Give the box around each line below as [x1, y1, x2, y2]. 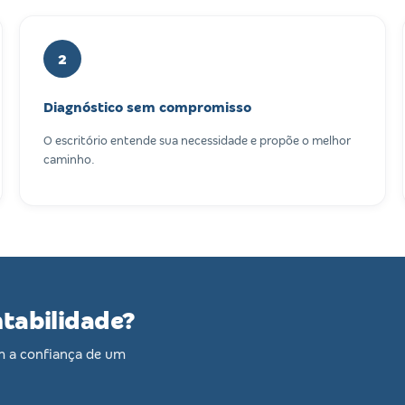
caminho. [42, 153, 95, 167]
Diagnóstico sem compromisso [42, 100, 251, 116]
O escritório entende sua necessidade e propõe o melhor [42, 134, 351, 148]
